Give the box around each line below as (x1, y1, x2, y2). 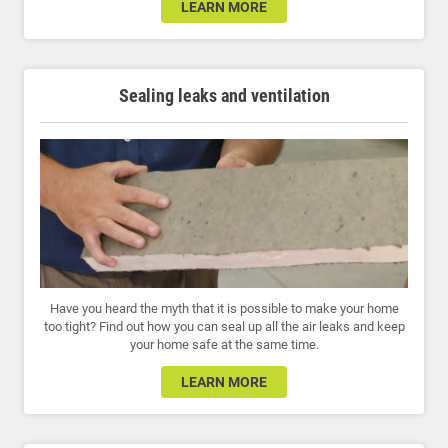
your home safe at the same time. (129, 336, 319, 352)
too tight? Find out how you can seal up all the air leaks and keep (43, 318, 405, 334)
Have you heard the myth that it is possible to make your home (49, 300, 399, 316)
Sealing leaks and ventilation (118, 84, 330, 106)
